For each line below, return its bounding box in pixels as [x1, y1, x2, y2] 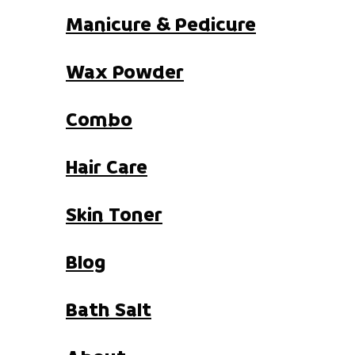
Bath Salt [66, 296, 151, 325]
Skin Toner [66, 201, 162, 230]
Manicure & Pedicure [66, 11, 256, 40]
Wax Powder [66, 59, 184, 87]
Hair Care [66, 154, 147, 182]
